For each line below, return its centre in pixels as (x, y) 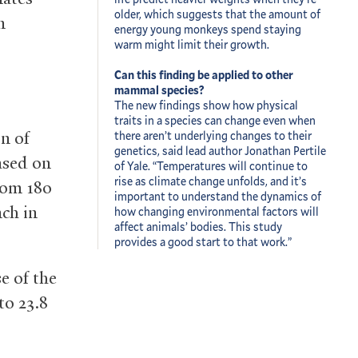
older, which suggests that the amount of (217, 14)
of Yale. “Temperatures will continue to (211, 165)
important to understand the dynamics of (218, 196)
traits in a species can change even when (215, 120)
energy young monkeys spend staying (208, 29)
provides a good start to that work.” (203, 241)
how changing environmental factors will (217, 211)
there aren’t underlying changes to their (213, 135)
